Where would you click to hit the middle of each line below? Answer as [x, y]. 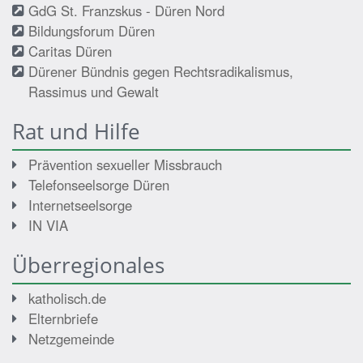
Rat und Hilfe [76, 131]
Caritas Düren [70, 51]
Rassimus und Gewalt [94, 91]
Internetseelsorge [80, 205]
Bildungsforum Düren [92, 30]
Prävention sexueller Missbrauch [125, 164]
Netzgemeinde [71, 338]
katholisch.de [67, 298]
